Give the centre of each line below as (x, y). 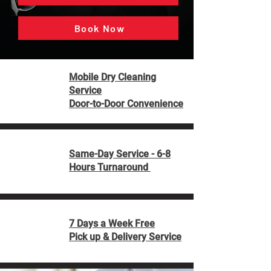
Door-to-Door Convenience (126, 104)
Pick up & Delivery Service (125, 237)
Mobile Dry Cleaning (113, 77)
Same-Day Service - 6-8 (120, 154)
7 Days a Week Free (112, 224)
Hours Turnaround (110, 167)
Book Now (100, 28)
